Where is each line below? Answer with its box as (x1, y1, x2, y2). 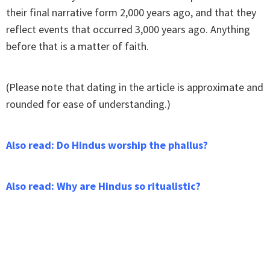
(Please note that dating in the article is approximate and (6, 80, 263, 95)
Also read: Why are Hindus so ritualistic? (6, 179, 201, 193)
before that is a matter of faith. (6, 39, 149, 54)
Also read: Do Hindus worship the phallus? (6, 138, 208, 152)
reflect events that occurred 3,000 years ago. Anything (6, 22, 250, 37)
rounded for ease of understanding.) (6, 97, 171, 111)
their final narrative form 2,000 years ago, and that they (6, 5, 256, 20)
